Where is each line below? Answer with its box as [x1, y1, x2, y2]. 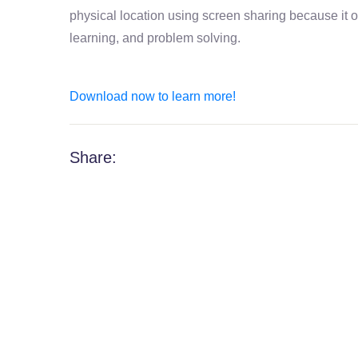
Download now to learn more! [70, 89, 236, 103]
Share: [70, 148, 117, 166]
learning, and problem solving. [70, 30, 241, 45]
